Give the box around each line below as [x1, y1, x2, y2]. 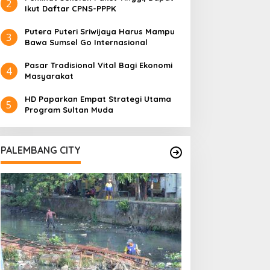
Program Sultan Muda [24, 105, 113, 115]
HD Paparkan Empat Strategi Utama [24, 94, 171, 104]
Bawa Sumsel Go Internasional [24, 37, 148, 47]
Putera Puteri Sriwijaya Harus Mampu [24, 27, 175, 36]
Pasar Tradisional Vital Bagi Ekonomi [24, 60, 172, 70]
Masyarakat [24, 71, 74, 81]
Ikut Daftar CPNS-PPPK [24, 4, 116, 13]
